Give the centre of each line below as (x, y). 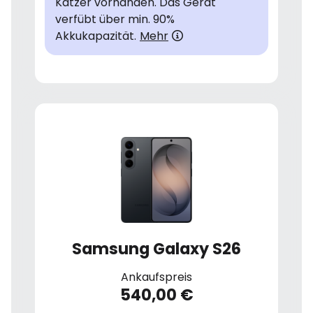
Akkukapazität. (96, 36)
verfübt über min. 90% (115, 19)
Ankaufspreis (156, 277)
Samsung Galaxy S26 (156, 249)
